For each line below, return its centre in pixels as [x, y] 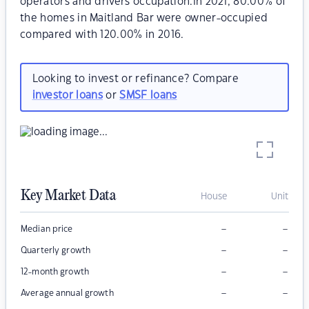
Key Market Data [68, 196]
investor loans [67, 95]
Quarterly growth [56, 251]
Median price [47, 229]
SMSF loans [148, 95]
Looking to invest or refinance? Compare [135, 79]
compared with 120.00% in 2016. [102, 35]
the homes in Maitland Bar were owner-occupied [144, 18]
